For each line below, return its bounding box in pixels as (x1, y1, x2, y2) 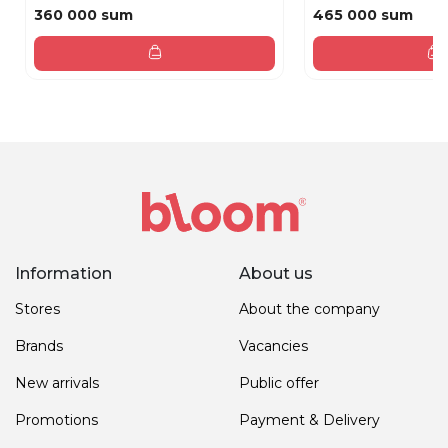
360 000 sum (34, 6, 133, 25)
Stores (15, 299, 60, 318)
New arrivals (15, 373, 99, 392)
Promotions (15, 410, 98, 429)
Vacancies (239, 336, 308, 355)
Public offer (239, 373, 319, 392)
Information (15, 263, 112, 283)
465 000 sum (313, 6, 413, 25)
